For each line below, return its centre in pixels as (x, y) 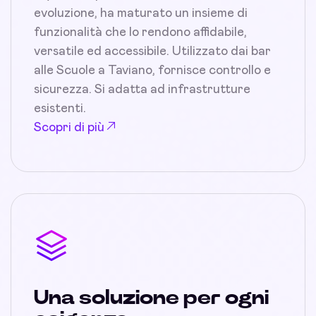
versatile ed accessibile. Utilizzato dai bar (152, 51)
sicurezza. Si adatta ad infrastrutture (142, 90)
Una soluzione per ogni (151, 298)
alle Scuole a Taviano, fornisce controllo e (152, 71)
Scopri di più (69, 128)
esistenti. (60, 109)
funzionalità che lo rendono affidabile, (140, 32)
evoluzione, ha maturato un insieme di (141, 13)
